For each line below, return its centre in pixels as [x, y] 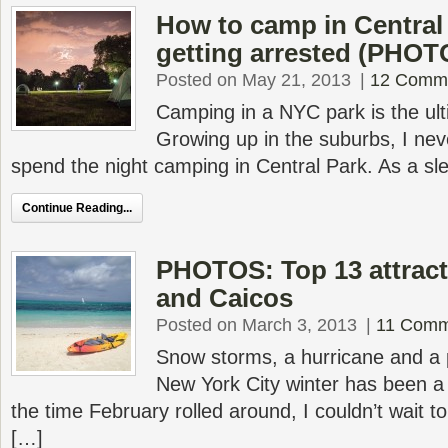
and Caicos [224, 298]
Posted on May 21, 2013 [253, 80]
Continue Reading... [77, 208]
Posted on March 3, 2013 [256, 325]
